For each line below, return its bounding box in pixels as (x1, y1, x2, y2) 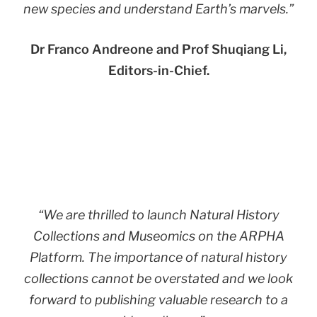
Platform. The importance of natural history (30, 250, 287, 265)
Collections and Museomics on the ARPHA (33, 229, 284, 244)
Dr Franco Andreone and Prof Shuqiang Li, (30, 41, 287, 57)
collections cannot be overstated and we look (24, 271, 293, 287)
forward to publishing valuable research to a (29, 292, 288, 308)
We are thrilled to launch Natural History (42, 207, 279, 223)
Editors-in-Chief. (108, 62, 209, 78)
